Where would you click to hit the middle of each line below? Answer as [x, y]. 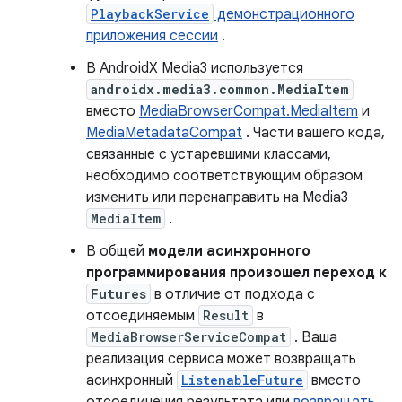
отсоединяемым [142, 316]
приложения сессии [152, 36]
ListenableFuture [242, 380]
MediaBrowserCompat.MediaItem [249, 112]
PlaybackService [150, 14]
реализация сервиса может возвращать [221, 359]
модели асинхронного [229, 252]
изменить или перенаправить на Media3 [217, 198]
